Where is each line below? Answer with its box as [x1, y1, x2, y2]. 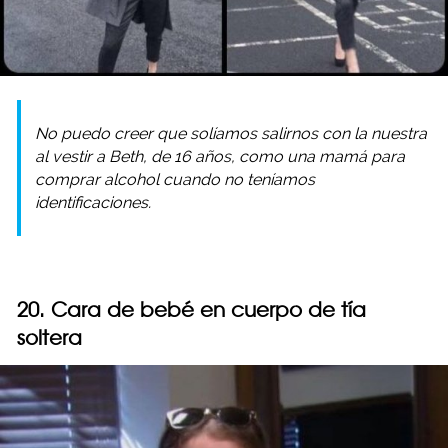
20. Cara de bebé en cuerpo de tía [17, 297, 366, 323]
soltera [17, 325, 82, 351]
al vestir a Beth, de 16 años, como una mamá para [35, 147, 405, 167]
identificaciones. [35, 193, 151, 213]
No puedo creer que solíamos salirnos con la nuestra [35, 124, 427, 144]
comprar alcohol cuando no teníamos [35, 170, 315, 190]
